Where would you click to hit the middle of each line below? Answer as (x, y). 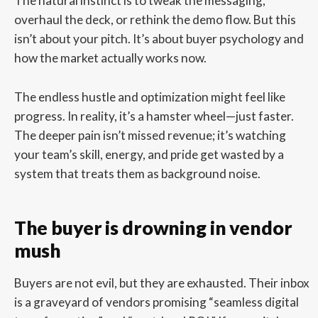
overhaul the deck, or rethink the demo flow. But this (155, 19)
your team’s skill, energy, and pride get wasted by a (149, 155)
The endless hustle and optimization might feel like (149, 97)
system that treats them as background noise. (137, 174)
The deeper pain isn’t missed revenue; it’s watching (150, 136)
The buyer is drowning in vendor (153, 228)
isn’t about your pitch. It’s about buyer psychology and (159, 38)
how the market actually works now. (110, 57)
